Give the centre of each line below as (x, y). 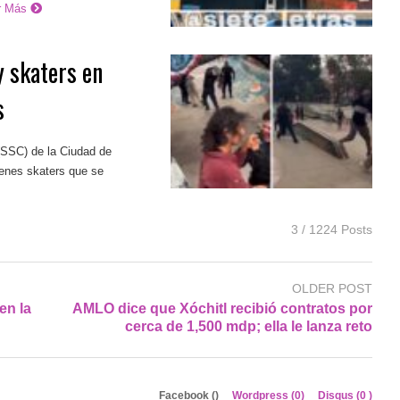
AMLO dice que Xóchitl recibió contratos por (222, 308)
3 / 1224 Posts (331, 229)
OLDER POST (332, 288)
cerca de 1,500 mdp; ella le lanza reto (248, 326)
